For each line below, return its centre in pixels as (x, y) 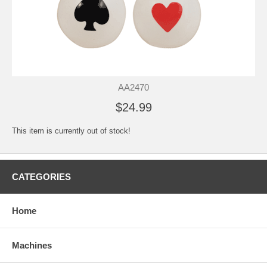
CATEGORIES (41, 177)
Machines (32, 245)
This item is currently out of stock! (71, 131)
